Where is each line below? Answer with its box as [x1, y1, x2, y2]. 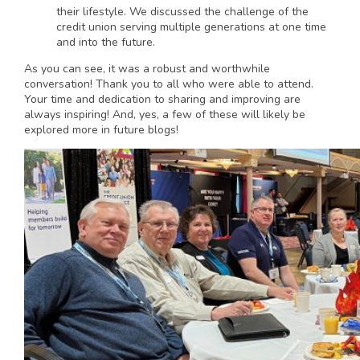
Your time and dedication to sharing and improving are [24, 92, 301, 107]
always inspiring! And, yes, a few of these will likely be [24, 107, 305, 122]
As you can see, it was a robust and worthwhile [24, 61, 270, 76]
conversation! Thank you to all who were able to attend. [24, 76, 313, 92]
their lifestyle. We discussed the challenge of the [56, 4, 309, 19]
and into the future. [56, 35, 155, 50]
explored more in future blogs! [24, 122, 178, 137]
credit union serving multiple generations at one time [56, 19, 326, 35]
